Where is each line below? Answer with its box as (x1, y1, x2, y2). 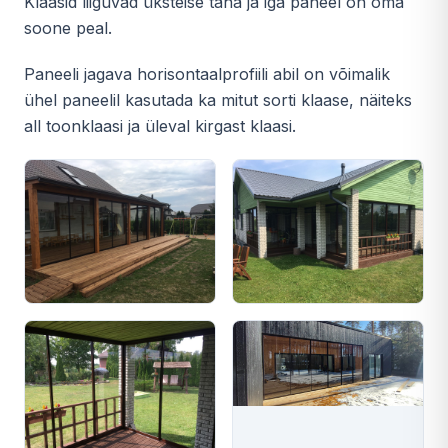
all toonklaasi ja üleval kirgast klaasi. (24, 116, 296, 136)
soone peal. (24, 18, 112, 38)
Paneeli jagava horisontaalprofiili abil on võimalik (24, 64, 390, 84)
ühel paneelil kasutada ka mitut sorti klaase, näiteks (24, 90, 412, 110)
